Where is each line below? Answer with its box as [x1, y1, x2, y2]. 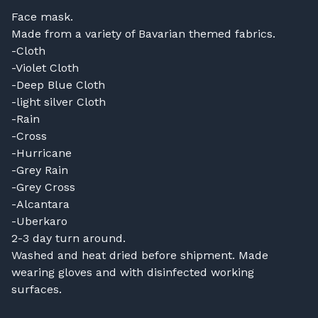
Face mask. [11, 9, 73, 23]
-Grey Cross [11, 180, 75, 194]
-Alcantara [11, 197, 70, 211]
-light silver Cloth [11, 94, 106, 109]
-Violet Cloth [11, 60, 79, 75]
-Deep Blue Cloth [11, 77, 105, 92]
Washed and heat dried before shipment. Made [11, 248, 268, 262]
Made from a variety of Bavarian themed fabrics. [11, 26, 275, 40]
